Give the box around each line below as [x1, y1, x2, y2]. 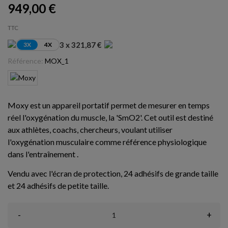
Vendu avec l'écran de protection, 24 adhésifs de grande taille [8, 168, 218, 178]
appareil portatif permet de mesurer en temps [52, 100, 210, 110]
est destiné [176, 112, 213, 122]
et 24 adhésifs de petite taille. [8, 180, 109, 190]
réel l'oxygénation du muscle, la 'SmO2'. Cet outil [8, 112, 176, 122]
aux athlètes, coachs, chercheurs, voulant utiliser [8, 124, 173, 134]
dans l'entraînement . [8, 149, 78, 159]
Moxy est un [8, 100, 52, 110]
